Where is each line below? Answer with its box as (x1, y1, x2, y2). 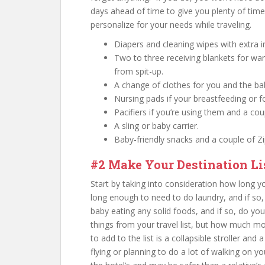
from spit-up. (114, 66, 163, 77)
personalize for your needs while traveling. (91, 19, 251, 30)
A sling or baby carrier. (114, 120, 199, 131)
